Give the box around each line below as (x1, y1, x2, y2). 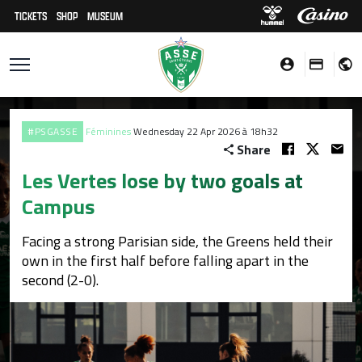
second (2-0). (22, 269, 102, 291)
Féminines (86, 124, 131, 139)
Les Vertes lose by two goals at (22, 165, 303, 196)
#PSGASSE (27, 124, 78, 139)
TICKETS (15, 8, 47, 23)
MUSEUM (87, 8, 123, 23)
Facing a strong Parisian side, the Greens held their (22, 230, 333, 252)
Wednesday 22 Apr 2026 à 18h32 (133, 124, 278, 139)
